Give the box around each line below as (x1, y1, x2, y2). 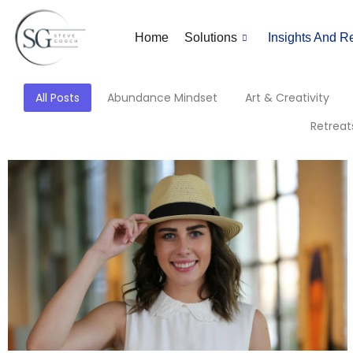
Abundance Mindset (107, 89, 217, 106)
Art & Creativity (245, 89, 329, 106)
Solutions (184, 30, 238, 44)
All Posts (35, 89, 80, 106)
